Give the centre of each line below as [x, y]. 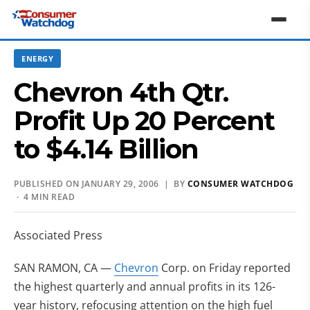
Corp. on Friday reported [225, 268]
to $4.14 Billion [106, 149]
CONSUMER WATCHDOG [240, 184]
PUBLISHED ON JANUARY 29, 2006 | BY [101, 184]
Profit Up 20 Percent [144, 121]
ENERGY [37, 58]
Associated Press [58, 235]
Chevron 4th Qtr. [121, 92]
